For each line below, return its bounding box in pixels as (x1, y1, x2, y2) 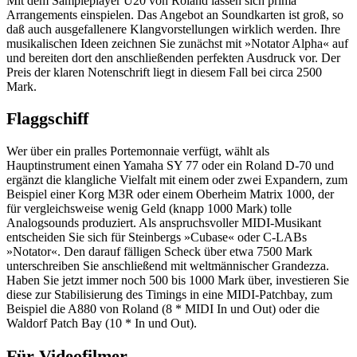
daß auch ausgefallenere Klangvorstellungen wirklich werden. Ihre (6, 22, 340, 36)
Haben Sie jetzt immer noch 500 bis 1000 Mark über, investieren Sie (6, 273, 349, 288)
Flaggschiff (6, 108, 88, 129)
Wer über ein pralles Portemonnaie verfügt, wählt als (6, 144, 269, 159)
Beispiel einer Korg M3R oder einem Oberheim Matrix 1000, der (6, 187, 334, 202)
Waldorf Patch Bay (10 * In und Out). (6, 316, 197, 331)
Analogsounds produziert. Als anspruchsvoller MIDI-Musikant (6, 216, 321, 230)
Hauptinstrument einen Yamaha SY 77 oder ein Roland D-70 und (6, 159, 334, 173)
